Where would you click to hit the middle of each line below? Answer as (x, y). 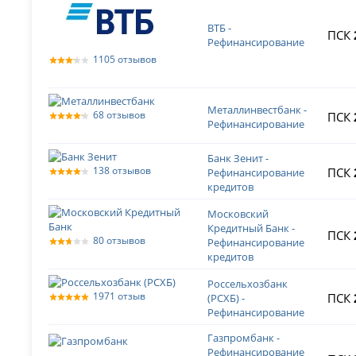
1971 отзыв (120, 296)
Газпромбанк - (244, 338)
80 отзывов (120, 241)
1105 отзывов (125, 60)
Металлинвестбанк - (257, 110)
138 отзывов (122, 171)
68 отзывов (120, 115)
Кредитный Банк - (252, 228)
